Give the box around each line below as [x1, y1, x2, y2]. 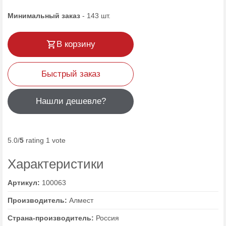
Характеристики [8, 156, 104, 172]
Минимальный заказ [8, 12, 80, 20]
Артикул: [8, 179, 42, 187]
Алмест [69, 196, 93, 204]
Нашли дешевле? [35, 96, 106, 106]
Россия [96, 214, 119, 222]
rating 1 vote [24, 136, 66, 144]
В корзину [56, 39, 95, 49]
